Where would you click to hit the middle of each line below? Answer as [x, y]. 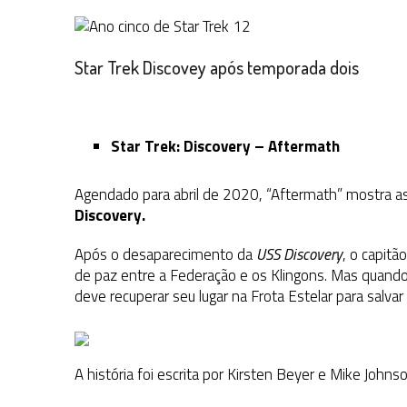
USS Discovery [299, 255]
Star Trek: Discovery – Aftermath [225, 147]
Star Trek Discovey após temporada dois [217, 68]
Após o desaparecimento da [165, 255]
